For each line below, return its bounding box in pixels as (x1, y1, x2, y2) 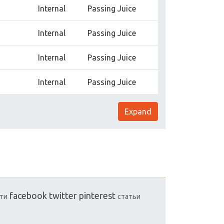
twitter (49, 190, 77, 200)
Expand (124, 107, 151, 116)
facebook (9, 190, 47, 200)
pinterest (79, 190, 115, 200)
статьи (117, 192, 140, 200)
